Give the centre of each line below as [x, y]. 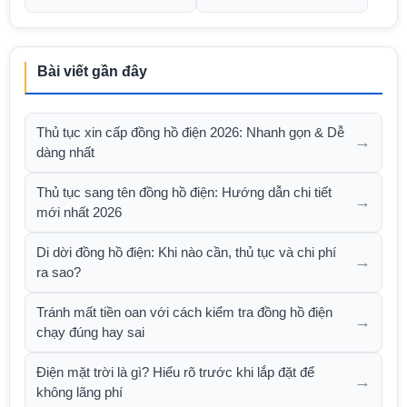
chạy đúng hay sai [90, 332]
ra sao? [59, 272]
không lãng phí [79, 392]
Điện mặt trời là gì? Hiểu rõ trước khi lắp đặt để [175, 372]
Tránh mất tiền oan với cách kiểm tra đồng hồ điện [184, 312]
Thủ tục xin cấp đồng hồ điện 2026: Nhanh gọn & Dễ [190, 132]
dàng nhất [65, 152]
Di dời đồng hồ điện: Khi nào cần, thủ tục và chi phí [186, 252]
